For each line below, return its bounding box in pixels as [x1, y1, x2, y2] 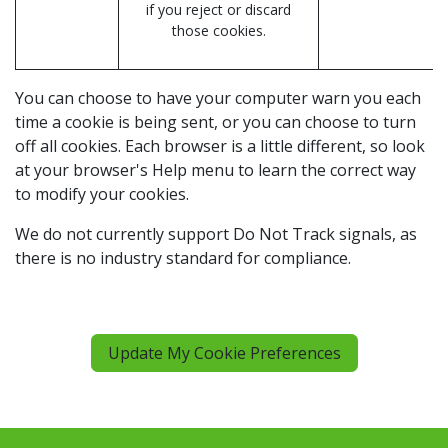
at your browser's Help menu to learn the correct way [15, 159, 416, 182]
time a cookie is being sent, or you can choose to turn [15, 111, 416, 134]
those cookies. [171, 21, 266, 41]
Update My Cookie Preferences [107, 342, 341, 365]
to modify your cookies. [15, 183, 189, 206]
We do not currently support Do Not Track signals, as [15, 223, 417, 246]
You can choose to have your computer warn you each [15, 87, 421, 110]
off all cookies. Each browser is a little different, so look [15, 135, 425, 158]
